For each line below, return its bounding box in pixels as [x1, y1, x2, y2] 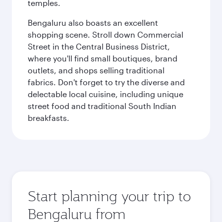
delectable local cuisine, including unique [28, 89, 183, 99]
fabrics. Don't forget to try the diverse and [28, 77, 185, 87]
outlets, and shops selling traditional [28, 65, 165, 75]
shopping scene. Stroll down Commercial [28, 30, 183, 39]
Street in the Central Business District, [28, 42, 170, 51]
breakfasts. [28, 113, 69, 122]
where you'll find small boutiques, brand [28, 54, 177, 63]
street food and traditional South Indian [28, 101, 176, 111]
